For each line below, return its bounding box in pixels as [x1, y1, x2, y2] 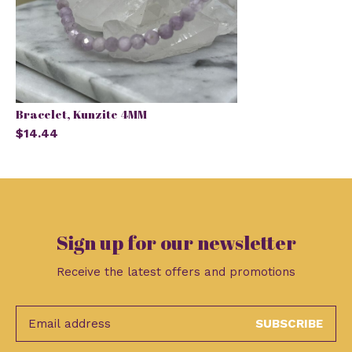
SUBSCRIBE [255, 317, 324, 332]
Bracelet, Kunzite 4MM [16, 106, 147, 123]
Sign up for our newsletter [56, 229, 296, 256]
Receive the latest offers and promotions [57, 265, 295, 280]
